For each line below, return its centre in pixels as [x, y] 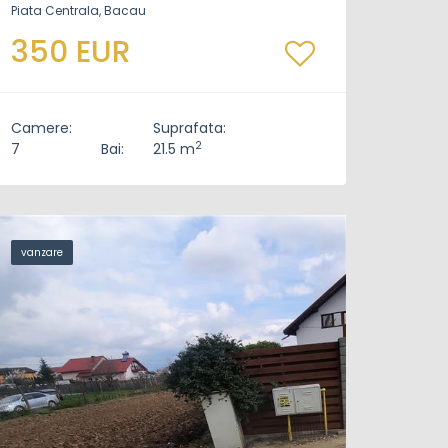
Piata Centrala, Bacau [78, 10]
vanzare [42, 252]
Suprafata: [189, 128]
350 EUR [71, 52]
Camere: [41, 128]
